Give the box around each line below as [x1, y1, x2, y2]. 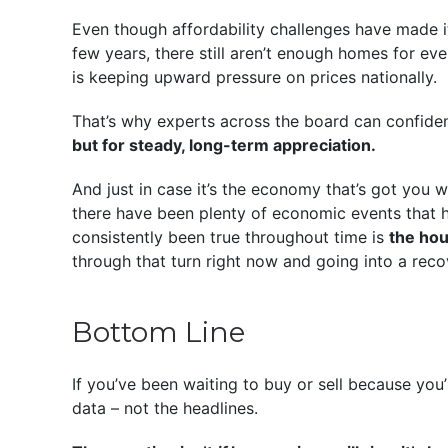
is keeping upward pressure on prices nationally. [72, 66, 442, 87]
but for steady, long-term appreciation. [72, 134, 376, 155]
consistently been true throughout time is [72, 226, 389, 247]
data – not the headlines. [72, 397, 258, 418]
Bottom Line [72, 314, 245, 349]
